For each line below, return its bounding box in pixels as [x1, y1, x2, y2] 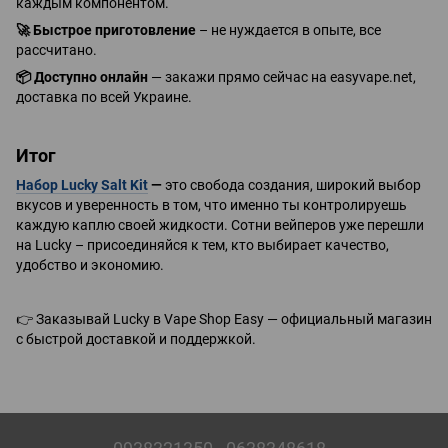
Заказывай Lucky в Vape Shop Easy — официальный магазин [33, 310, 432, 327]
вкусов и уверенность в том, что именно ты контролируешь [16, 196, 407, 213]
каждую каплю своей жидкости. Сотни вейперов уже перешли [16, 216, 424, 233]
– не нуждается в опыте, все [199, 22, 381, 39]
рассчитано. [16, 42, 97, 59]
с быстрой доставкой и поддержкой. [16, 330, 256, 347]
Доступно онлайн [31, 69, 151, 86]
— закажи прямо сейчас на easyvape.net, [151, 69, 416, 86]
